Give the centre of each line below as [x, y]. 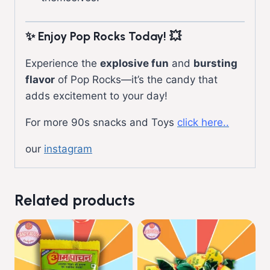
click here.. [203, 122]
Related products [75, 200]
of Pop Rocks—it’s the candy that [136, 79]
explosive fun [134, 63]
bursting [215, 63]
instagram [68, 149]
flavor [40, 79]
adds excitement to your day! [96, 96]
